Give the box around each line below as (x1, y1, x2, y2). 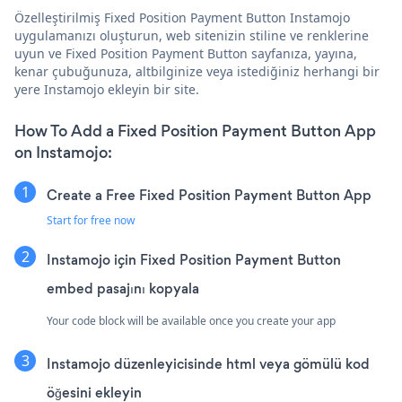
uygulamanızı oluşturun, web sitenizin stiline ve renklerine (14, 27, 369, 45)
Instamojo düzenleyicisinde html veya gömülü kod (47, 354, 370, 374)
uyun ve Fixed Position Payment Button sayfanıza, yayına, (14, 45, 357, 63)
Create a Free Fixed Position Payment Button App (47, 186, 371, 205)
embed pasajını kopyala (47, 279, 199, 299)
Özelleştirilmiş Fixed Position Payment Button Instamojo (14, 9, 350, 27)
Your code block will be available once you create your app (47, 313, 336, 329)
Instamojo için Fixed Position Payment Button (47, 250, 341, 270)
